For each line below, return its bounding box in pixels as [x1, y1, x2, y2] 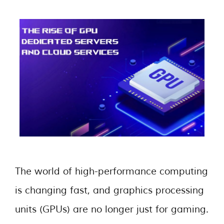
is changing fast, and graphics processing [15, 184, 204, 196]
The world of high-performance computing [15, 165, 208, 177]
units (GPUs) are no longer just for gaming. [15, 203, 208, 215]
